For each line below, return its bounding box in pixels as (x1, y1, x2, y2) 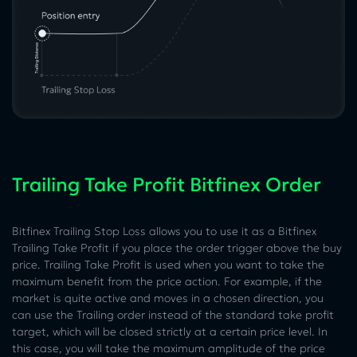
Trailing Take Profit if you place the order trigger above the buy (12, 241, 342, 256)
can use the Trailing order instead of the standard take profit (12, 308, 334, 323)
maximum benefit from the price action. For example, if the (12, 274, 322, 289)
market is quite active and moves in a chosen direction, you (12, 291, 324, 306)
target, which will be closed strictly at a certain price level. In (12, 324, 328, 339)
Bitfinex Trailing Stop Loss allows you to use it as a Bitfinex (12, 224, 316, 239)
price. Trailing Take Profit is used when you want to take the (12, 257, 324, 273)
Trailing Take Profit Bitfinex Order (12, 173, 321, 198)
